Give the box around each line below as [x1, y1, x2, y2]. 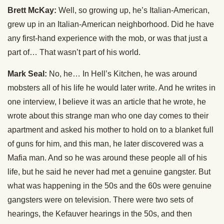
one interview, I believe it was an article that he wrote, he [7, 97, 206, 106]
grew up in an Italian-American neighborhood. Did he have [7, 20, 214, 28]
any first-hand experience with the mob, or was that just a [7, 34, 207, 42]
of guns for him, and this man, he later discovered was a [7, 139, 203, 148]
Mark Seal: [7, 69, 47, 78]
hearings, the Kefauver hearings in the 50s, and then [7, 209, 192, 218]
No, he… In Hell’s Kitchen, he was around [47, 69, 197, 78]
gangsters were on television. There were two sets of [7, 195, 193, 204]
